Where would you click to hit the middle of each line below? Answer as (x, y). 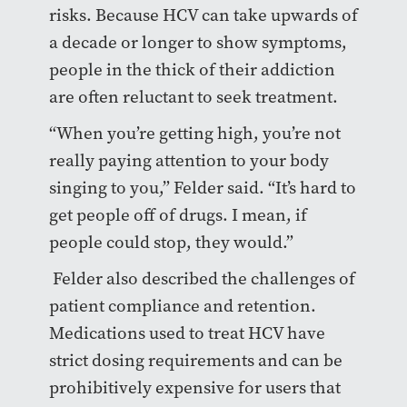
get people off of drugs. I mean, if (178, 215)
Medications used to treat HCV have (187, 333)
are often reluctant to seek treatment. (193, 97)
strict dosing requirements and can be (195, 361)
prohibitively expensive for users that (194, 388)
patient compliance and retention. (182, 306)
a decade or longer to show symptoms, (198, 43)
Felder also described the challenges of (202, 279)
